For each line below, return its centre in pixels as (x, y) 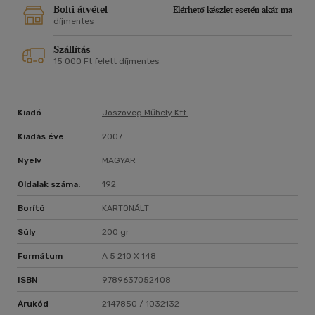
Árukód (33, 304)
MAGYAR (119, 161)
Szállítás (72, 50)
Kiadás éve (41, 137)
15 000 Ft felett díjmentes (107, 62)
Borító (31, 208)
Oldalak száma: (49, 185)
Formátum (40, 256)
